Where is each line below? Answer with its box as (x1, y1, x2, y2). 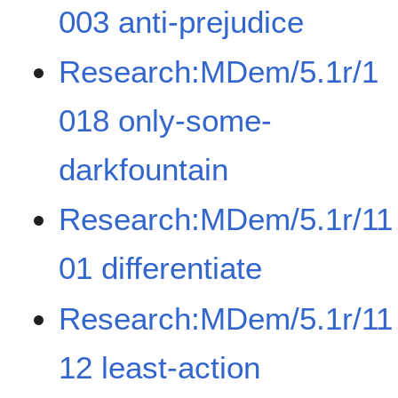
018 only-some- (59, 103, 273, 139)
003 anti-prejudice (59, 4, 305, 39)
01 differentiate (59, 251, 263, 286)
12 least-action (59, 349, 261, 385)
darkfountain (59, 152, 229, 187)
